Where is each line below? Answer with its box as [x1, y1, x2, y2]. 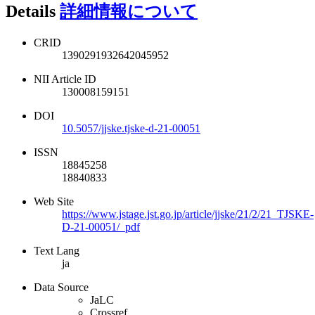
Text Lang [34, 245, 79, 257]
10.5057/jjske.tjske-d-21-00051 [62, 122, 200, 135]
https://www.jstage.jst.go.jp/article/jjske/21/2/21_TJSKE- [62, 208, 314, 221]
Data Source [34, 281, 89, 294]
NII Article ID [34, 73, 96, 86]
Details [6, 2, 60, 21]
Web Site [34, 195, 74, 208]
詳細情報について [60, 2, 198, 21]
